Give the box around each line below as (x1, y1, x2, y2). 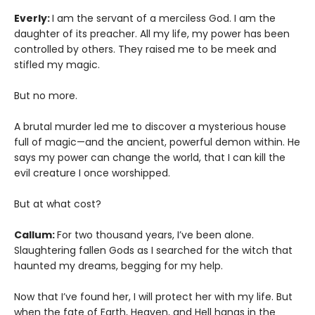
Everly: (14, 11, 52, 26)
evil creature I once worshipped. (14, 166, 170, 181)
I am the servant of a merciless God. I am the (52, 11, 276, 26)
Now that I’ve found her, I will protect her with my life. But (14, 290, 292, 304)
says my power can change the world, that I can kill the (14, 150, 285, 165)
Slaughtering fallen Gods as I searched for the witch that (14, 243, 292, 258)
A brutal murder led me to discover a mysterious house (14, 120, 286, 134)
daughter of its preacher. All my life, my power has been (14, 27, 290, 41)
